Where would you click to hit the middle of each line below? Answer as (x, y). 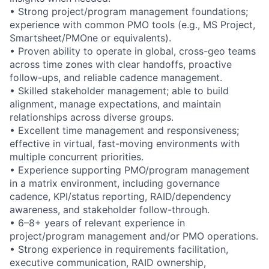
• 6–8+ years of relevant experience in (97, 222)
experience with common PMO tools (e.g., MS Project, (132, 24)
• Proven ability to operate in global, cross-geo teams (133, 51)
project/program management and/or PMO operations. (134, 236)
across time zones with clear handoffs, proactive (121, 64)
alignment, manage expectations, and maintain (115, 104)
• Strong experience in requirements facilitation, (119, 249)
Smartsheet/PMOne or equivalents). (90, 38)
